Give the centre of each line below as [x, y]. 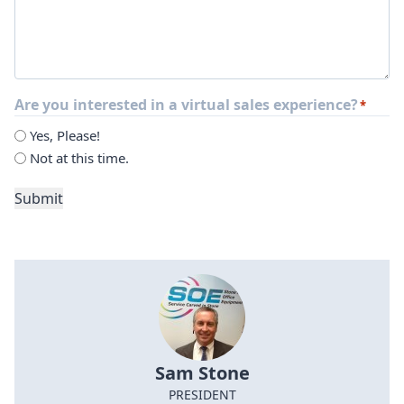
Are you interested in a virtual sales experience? [186, 104]
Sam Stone [202, 373]
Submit [39, 199]
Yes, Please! [65, 136]
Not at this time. [79, 158]
